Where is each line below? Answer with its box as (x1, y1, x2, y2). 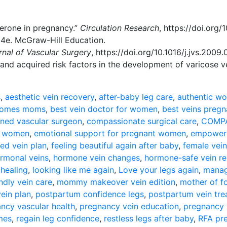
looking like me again (32, 165, 114, 175)
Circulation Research (80, 23, 159, 33)
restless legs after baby (104, 213, 194, 223)
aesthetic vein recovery (5, 92, 94, 102)
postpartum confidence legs (35, 189, 144, 199)
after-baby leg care (99, 92, 173, 102)
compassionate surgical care (87, 116, 197, 126)
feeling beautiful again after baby (51, 140, 178, 150)
